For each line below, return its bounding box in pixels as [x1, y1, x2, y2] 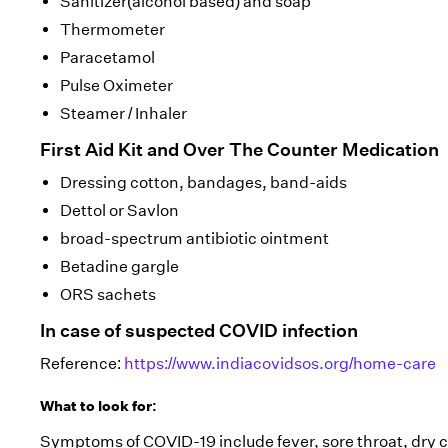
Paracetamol [60, 48, 155, 67]
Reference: [40, 354, 124, 373]
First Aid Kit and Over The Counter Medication [40, 139, 439, 161]
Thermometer [60, 20, 165, 39]
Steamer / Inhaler [60, 104, 187, 123]
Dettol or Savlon [60, 201, 179, 220]
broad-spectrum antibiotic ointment [60, 229, 329, 248]
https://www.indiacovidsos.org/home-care [124, 354, 436, 373]
